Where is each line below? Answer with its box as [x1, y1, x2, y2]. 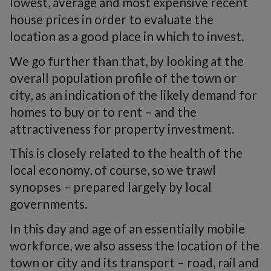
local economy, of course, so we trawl [10, 162, 216, 178]
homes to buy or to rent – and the [10, 103, 197, 119]
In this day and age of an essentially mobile [10, 220, 245, 236]
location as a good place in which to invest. [10, 28, 244, 44]
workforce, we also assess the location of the [10, 237, 260, 253]
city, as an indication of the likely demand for [10, 87, 257, 102]
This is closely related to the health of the [10, 145, 243, 161]
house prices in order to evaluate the [10, 11, 214, 27]
